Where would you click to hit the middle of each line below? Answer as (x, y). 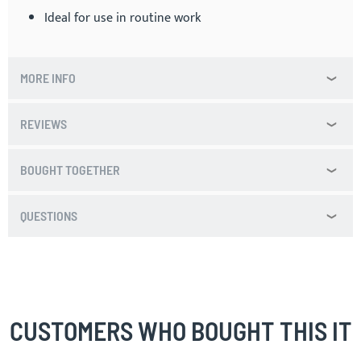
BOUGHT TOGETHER (70, 170)
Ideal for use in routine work (122, 18)
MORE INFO (48, 78)
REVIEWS (44, 124)
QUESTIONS (49, 216)
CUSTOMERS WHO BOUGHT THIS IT (180, 330)
